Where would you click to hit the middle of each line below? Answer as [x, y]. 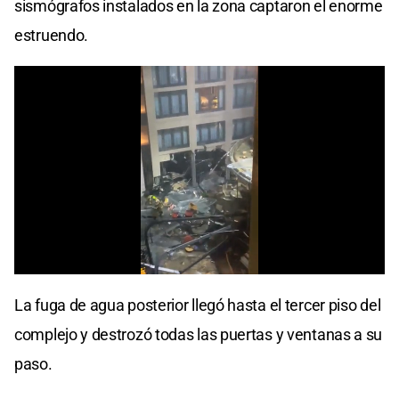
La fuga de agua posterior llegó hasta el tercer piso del [198, 305]
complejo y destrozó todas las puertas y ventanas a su [199, 334]
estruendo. [51, 35]
